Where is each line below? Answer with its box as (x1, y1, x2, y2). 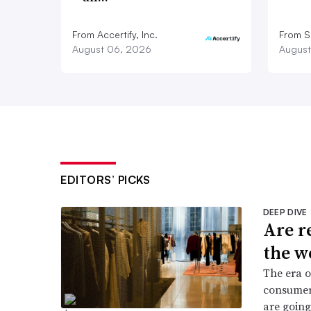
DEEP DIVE (262, 206, 308, 217)
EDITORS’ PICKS (60, 172, 150, 187)
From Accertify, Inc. (72, 28, 158, 40)
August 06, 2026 (72, 42, 151, 55)
